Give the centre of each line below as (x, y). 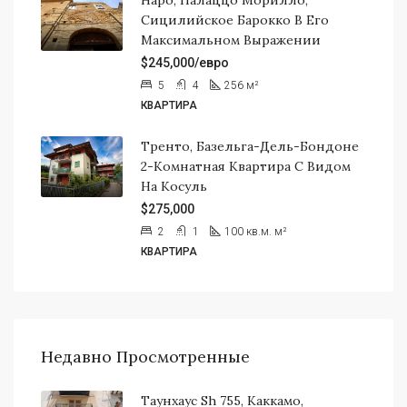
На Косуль (174, 186)
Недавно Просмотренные (145, 356)
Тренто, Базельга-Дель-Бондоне (250, 146)
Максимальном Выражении (231, 40)
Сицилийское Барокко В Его (235, 20)
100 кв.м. (248, 231)
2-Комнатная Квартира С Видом (246, 166)
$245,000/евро (185, 62)
